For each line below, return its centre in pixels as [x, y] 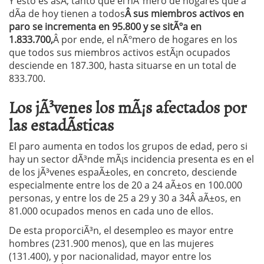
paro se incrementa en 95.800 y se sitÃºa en [105, 27]
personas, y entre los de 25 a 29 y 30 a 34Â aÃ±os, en [125, 198]
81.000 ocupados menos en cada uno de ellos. [111, 211]
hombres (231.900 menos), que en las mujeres [111, 243]
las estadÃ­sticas [61, 124]
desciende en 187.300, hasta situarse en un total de [123, 65]
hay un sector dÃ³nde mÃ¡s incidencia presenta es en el [131, 159]
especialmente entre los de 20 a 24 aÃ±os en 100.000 [126, 185]
